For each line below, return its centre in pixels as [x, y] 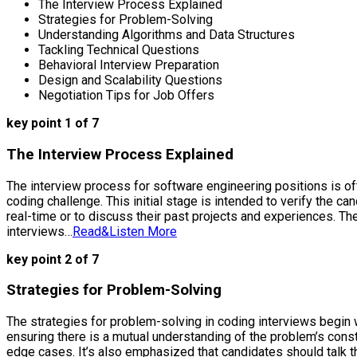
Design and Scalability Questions [130, 80]
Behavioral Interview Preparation [129, 65]
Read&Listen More [125, 231]
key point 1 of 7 [53, 124]
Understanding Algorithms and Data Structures [167, 35]
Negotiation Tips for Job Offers [126, 96]
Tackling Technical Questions [119, 50]
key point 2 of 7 [53, 259]
